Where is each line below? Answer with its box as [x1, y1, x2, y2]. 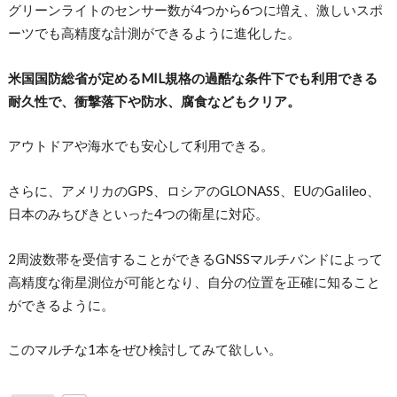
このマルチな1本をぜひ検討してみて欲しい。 [7, 341, 282, 358]
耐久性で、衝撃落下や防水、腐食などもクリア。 [7, 92, 300, 109]
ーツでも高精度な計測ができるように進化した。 [7, 25, 300, 42]
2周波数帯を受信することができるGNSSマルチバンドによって [7, 250, 383, 267]
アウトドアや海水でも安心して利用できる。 [7, 137, 274, 154]
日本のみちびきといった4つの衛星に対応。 [7, 205, 269, 222]
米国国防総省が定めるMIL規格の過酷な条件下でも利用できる [7, 69, 378, 86]
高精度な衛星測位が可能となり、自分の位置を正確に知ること [7, 273, 380, 290]
